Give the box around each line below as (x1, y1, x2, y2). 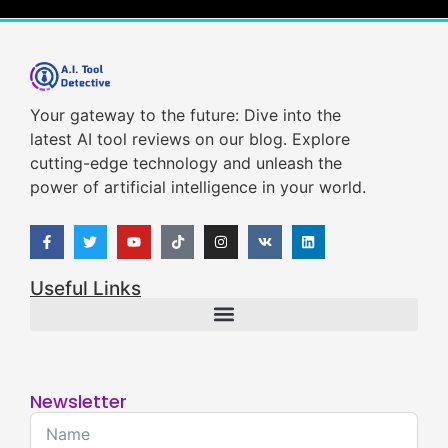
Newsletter (30, 388, 127, 414)
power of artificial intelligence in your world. (30, 176, 366, 197)
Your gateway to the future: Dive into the (30, 104, 341, 125)
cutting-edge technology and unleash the (30, 152, 342, 173)
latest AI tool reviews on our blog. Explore (30, 128, 350, 149)
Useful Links (30, 276, 141, 300)
